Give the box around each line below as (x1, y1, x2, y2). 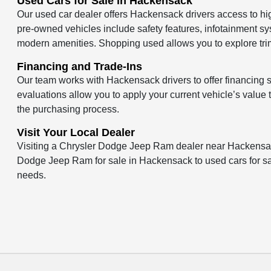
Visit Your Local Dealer (17, 126, 135, 139)
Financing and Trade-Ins (17, 60, 143, 73)
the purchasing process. (17, 104, 120, 114)
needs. (17, 170, 47, 180)
